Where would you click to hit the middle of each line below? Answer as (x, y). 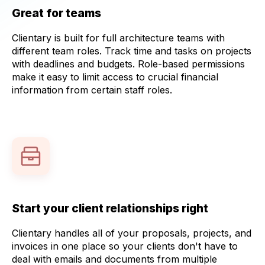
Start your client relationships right (110, 208)
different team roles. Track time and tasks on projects (132, 51)
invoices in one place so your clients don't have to (125, 246)
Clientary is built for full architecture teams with (118, 38)
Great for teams (56, 13)
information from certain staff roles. (92, 90)
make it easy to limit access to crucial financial (115, 77)
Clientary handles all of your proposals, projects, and (132, 233)
